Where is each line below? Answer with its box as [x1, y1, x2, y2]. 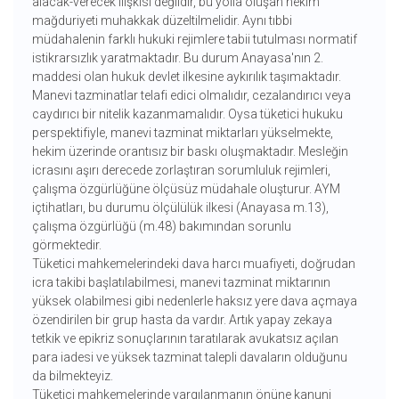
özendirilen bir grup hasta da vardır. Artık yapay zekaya [31, 313, 332, 328]
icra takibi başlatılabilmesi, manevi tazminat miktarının [31, 275, 330, 290]
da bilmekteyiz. [31, 369, 113, 384]
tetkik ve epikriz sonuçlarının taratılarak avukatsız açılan [31, 331, 338, 346]
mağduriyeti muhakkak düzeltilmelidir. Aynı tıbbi [31, 13, 292, 28]
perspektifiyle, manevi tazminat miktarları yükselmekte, [31, 126, 333, 141]
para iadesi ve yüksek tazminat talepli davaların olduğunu [31, 350, 347, 365]
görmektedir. [31, 238, 104, 253]
